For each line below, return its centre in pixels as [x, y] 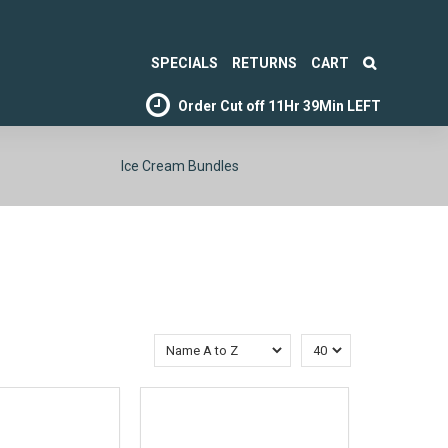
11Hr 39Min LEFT [324, 106]
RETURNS [264, 63]
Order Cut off [221, 106]
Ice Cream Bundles [179, 166]
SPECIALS [184, 63]
